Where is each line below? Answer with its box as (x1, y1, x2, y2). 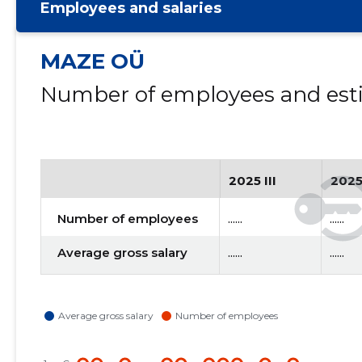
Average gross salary (57, 245, 187, 260)
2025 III (228, 173, 276, 188)
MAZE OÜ (40, 48, 145, 74)
